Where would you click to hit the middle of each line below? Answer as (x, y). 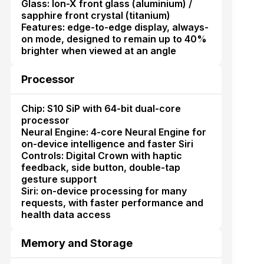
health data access (66, 214)
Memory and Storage (77, 243)
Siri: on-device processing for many (104, 191)
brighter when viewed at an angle (98, 50)
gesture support (59, 179)
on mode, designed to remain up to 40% (114, 39)
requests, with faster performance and (112, 202)
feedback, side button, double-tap (100, 167)
